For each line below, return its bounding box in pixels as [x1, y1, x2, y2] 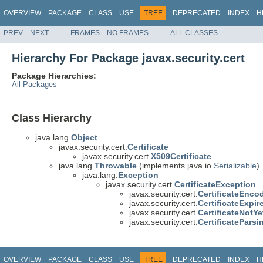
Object [71, 133, 97, 143]
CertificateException [174, 180, 256, 190]
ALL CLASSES [170, 28, 218, 37]
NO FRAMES [107, 28, 149, 37]
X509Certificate [151, 151, 211, 161]
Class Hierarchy [12, 112, 92, 124]
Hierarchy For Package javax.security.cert [12, 51, 245, 65]
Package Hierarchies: [12, 70, 96, 80]
